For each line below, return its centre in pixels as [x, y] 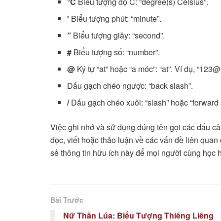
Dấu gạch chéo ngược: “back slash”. [130, 85]
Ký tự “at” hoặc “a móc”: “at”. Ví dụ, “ [137, 69]
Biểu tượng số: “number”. [116, 52]
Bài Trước [67, 200]
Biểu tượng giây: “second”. [118, 35]
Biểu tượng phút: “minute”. [115, 18]
